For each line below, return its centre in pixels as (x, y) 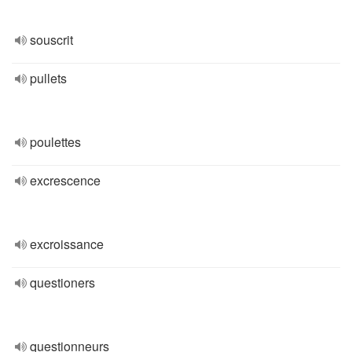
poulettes (55, 142)
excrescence (65, 180)
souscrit (51, 40)
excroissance (67, 244)
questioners (62, 282)
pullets (48, 78)
